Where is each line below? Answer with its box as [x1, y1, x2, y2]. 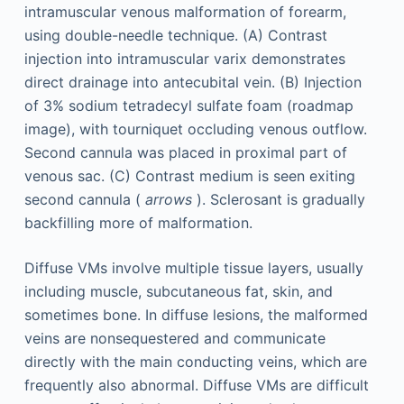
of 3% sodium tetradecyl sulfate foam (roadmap [23, 96, 353, 115]
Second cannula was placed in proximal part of [23, 143, 347, 161]
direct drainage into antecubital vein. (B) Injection [23, 73, 362, 91]
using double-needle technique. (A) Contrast [23, 26, 327, 44]
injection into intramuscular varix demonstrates [23, 50, 345, 68]
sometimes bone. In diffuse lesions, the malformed [23, 306, 368, 324]
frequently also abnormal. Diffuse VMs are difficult [23, 376, 369, 394]
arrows [144, 190, 197, 208]
